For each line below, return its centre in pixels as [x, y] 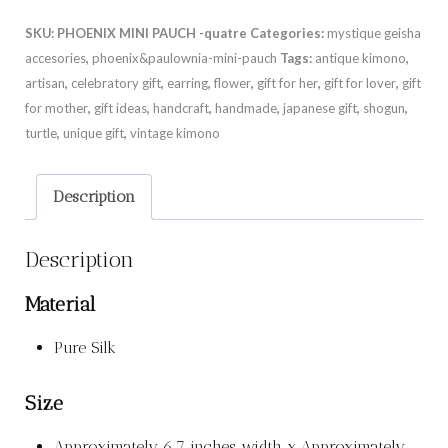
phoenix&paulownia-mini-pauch [184, 57]
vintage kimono [174, 132]
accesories [55, 57]
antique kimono [360, 57]
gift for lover [359, 82]
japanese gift [319, 107]
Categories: [288, 32]
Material [59, 304]
